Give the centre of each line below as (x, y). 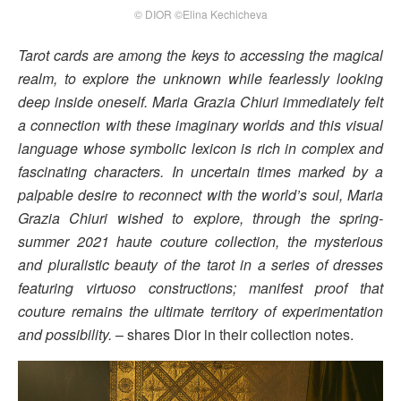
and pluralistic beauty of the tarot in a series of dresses (200, 265)
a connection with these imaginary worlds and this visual (200, 125)
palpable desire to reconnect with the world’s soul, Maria (200, 195)
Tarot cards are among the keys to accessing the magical (200, 55)
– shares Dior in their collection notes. (233, 335)
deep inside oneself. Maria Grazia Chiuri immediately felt (200, 102)
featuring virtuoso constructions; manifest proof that (200, 288)
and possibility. (65, 335)
